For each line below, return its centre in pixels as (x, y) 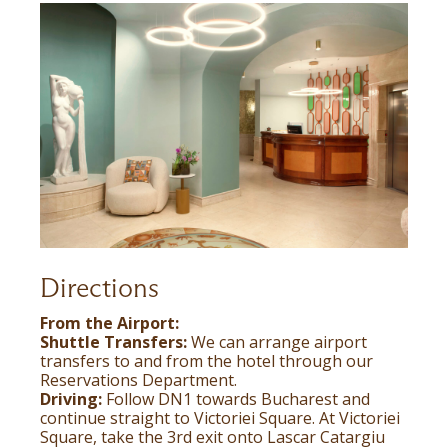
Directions (99, 288)
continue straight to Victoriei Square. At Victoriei (220, 418)
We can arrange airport (277, 342)
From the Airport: (109, 323)
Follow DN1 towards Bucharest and (238, 399)
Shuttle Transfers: (113, 342)
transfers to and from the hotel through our (206, 361)
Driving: (73, 399)
